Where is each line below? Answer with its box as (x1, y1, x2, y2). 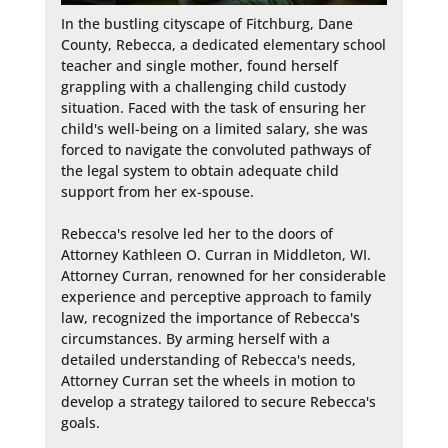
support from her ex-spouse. (60, 181, 254, 201)
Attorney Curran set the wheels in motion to (60, 370, 355, 390)
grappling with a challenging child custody (60, 76, 346, 96)
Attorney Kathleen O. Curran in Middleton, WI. (60, 244, 371, 264)
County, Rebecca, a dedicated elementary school (60, 34, 386, 54)
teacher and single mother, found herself (60, 55, 338, 75)
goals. (60, 412, 100, 432)
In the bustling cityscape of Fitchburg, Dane (60, 13, 353, 33)
